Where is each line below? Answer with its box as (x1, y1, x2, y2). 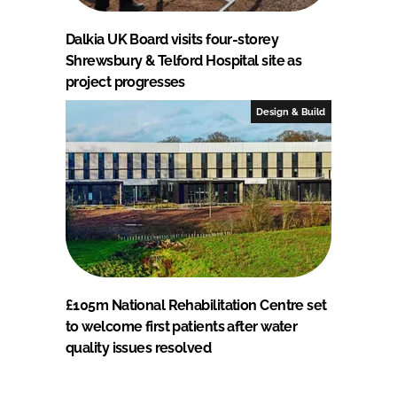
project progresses (66, 73, 185, 90)
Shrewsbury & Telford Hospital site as (66, 51, 302, 69)
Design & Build (256, 105, 326, 117)
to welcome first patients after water (66, 317, 298, 335)
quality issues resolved (66, 339, 212, 356)
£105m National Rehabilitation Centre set (66, 296, 327, 314)
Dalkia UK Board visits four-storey (66, 30, 278, 48)
